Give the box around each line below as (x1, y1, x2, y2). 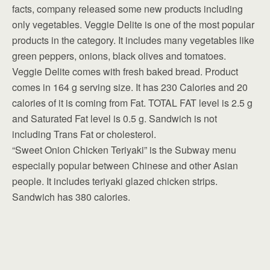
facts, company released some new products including (12, 1, 243, 16)
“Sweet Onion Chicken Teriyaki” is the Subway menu (12, 142, 236, 157)
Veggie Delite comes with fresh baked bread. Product (12, 64, 238, 78)
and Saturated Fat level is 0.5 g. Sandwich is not (12, 111, 217, 125)
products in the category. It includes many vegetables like (12, 33, 254, 47)
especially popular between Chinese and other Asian (12, 158, 238, 172)
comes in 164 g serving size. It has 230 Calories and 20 (12, 80, 248, 94)
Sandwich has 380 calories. (12, 189, 130, 204)
